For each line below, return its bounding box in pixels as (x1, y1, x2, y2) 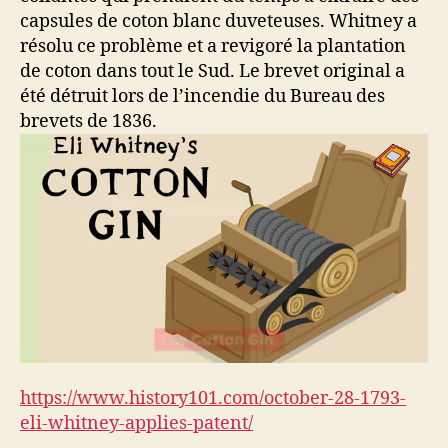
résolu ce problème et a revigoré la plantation (20, 34, 406, 58)
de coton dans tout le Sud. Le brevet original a (20, 59, 405, 83)
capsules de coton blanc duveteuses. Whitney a (20, 9, 417, 33)
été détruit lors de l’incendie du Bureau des (20, 84, 385, 108)
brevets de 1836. (20, 109, 157, 133)
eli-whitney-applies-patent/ (20, 411, 253, 435)
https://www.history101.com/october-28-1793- (20, 386, 406, 410)
